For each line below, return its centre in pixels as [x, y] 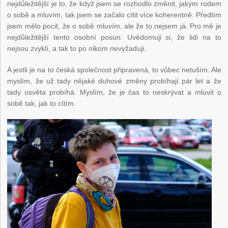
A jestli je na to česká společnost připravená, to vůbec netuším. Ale [114, 70]
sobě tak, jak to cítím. [43, 104]
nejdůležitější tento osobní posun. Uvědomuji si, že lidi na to [114, 37]
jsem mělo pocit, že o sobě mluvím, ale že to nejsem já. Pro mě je [114, 26]
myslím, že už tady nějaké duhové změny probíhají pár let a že [114, 81]
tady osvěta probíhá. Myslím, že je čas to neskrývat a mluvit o [114, 92]
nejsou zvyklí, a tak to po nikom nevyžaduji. [77, 49]
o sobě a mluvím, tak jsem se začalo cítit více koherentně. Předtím [114, 15]
